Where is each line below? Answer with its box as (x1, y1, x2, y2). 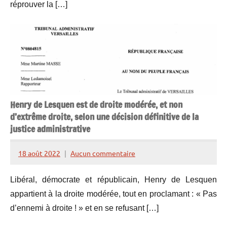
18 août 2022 (18, 148, 60, 158)
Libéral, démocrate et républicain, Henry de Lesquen (10, 175, 217, 184)
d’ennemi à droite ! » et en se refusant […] (10, 204, 159, 213)
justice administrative (10, 123, 90, 136)
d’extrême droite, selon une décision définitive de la (10, 110, 199, 124)
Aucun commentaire (70, 148, 135, 158)
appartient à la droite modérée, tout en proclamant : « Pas (10, 190, 217, 199)
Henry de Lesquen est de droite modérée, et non (10, 98, 182, 111)
